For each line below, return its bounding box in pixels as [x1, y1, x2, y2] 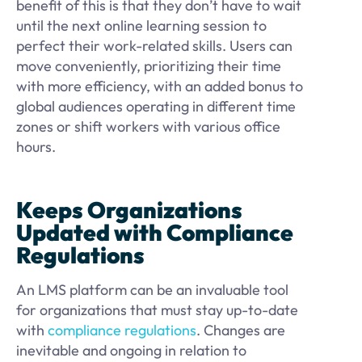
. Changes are [196, 321, 285, 340]
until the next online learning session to [16, 15, 267, 35]
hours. [16, 137, 56, 156]
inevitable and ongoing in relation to [16, 341, 246, 360]
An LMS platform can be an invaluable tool [16, 280, 288, 300]
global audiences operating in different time [16, 96, 296, 116]
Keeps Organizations [16, 196, 242, 225]
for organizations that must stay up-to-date [16, 301, 298, 320]
